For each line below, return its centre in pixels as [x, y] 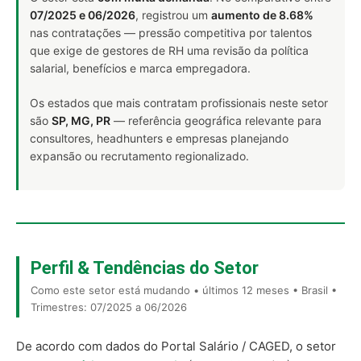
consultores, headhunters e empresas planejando [159, 138]
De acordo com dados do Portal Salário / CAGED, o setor [176, 346]
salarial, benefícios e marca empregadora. [140, 68]
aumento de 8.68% [262, 15]
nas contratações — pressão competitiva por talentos [171, 33]
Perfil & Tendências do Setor [145, 268]
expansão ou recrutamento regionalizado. [139, 156]
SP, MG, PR [81, 120]
